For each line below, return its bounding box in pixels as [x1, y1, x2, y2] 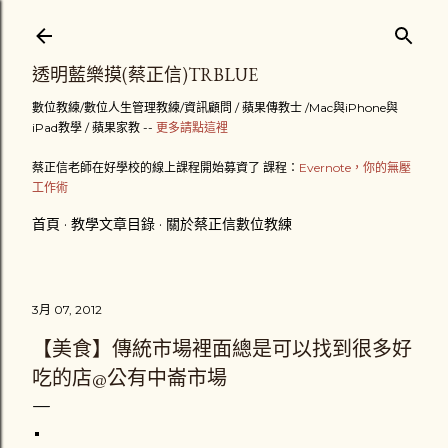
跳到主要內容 [164, 12, 284, 38]
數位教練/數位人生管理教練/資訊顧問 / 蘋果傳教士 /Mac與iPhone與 [32, 100, 398, 115]
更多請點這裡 [156, 120, 228, 135]
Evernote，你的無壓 [299, 160, 411, 175]
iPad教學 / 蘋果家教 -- [32, 120, 156, 135]
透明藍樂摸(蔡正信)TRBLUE [32, 63, 258, 86]
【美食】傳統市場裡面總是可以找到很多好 [32, 336, 412, 362]
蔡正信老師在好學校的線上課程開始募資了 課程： [32, 160, 299, 175]
